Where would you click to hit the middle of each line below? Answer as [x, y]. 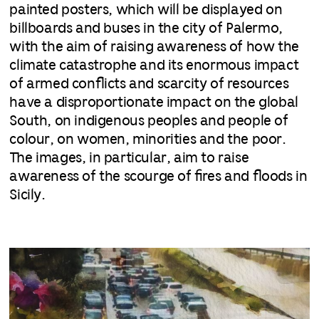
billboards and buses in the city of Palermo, [146, 29]
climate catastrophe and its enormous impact [154, 66]
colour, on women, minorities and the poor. [148, 140]
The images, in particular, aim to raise [129, 159]
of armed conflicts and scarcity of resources [149, 85]
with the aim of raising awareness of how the [154, 48]
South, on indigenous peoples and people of [149, 122]
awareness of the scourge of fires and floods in [158, 177]
